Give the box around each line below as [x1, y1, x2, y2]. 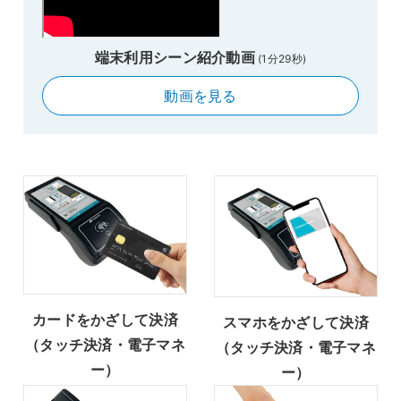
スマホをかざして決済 [223, 312, 369, 331]
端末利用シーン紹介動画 [94, 48, 255, 67]
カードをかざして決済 [32, 310, 178, 328]
